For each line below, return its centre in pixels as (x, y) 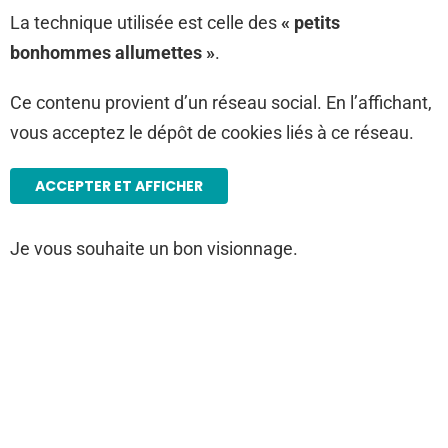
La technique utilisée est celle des (145, 22)
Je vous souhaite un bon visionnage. (154, 248)
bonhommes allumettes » (112, 52)
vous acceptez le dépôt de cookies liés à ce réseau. (212, 132)
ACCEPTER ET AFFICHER (119, 186)
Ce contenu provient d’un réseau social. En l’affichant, (221, 102)
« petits (310, 22)
